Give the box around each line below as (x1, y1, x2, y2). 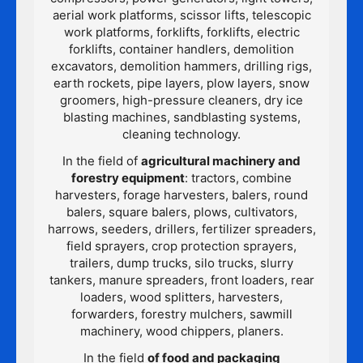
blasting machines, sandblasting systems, (62, 109, 301, 126)
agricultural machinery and (141, 153, 301, 169)
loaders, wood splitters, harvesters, (80, 289, 283, 305)
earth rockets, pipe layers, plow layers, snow (53, 75, 310, 92)
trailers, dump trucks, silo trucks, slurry (70, 255, 293, 271)
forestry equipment (71, 170, 185, 186)
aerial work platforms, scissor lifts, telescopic (52, 7, 311, 23)
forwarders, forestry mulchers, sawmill (70, 306, 293, 322)
